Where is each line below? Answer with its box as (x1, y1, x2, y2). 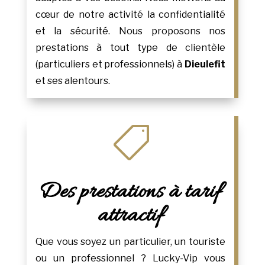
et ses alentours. (35, 75, 110, 87)
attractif (97, 201, 163, 231)
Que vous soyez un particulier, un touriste (35, 236, 226, 248)
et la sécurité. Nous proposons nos (35, 25, 226, 37)
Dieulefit (185, 59, 226, 70)
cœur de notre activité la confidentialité (35, 9, 226, 21)
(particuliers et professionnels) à (35, 59, 185, 70)
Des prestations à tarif (39, 177, 222, 208)
